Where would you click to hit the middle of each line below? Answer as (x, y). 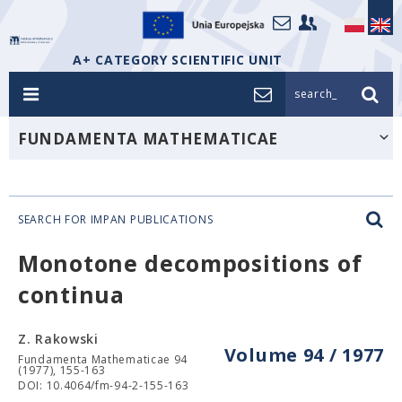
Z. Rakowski (58, 339)
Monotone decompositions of (190, 263)
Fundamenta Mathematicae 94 (103, 359)
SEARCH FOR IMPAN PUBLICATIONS (116, 219)
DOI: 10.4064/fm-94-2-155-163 (104, 385)
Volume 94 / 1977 (304, 355)
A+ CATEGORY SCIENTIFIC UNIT (178, 60)
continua (71, 294)
